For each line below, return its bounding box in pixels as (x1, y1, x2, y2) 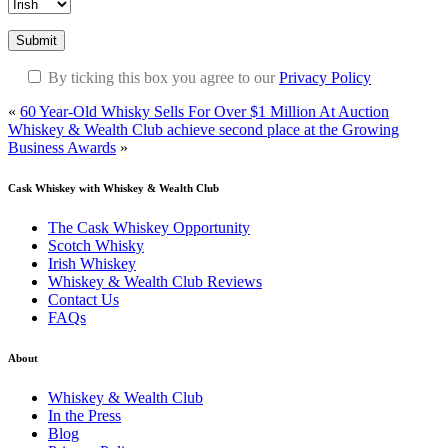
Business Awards (8, 138, 116, 156)
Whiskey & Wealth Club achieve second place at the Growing (8, 120, 399, 138)
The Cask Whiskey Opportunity (48, 218, 250, 236)
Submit (16, 32, 57, 48)
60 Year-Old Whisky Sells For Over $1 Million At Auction (20, 102, 389, 120)
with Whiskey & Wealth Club (79, 181, 219, 194)
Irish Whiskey (48, 254, 136, 272)
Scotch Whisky (48, 236, 144, 254)
